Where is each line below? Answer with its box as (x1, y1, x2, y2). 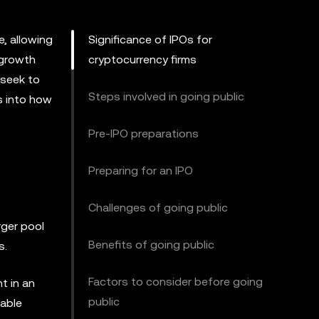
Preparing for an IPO (88, 164, 193, 177)
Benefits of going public (88, 238, 214, 251)
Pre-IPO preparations (88, 127, 199, 140)
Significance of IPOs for (88, 33, 212, 46)
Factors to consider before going (88, 275, 263, 288)
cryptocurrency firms (88, 53, 197, 66)
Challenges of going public (88, 201, 228, 214)
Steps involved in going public (88, 90, 244, 103)
